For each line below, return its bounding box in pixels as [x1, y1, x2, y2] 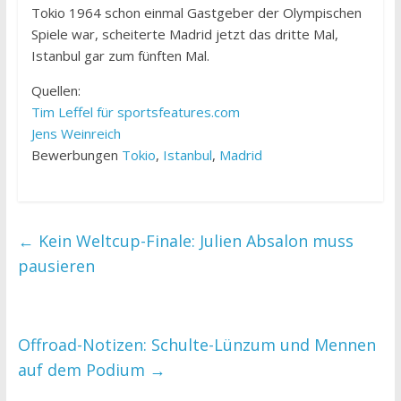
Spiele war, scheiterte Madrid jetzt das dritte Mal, [30, 25, 338, 44]
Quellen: [30, 81, 81, 100]
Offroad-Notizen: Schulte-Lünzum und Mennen [17, 334, 376, 356]
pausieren [17, 255, 95, 277]
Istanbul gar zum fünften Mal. [30, 47, 209, 65]
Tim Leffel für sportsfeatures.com [30, 103, 240, 122]
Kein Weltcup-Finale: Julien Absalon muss [33, 230, 354, 252]
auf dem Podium [17, 359, 149, 381]
